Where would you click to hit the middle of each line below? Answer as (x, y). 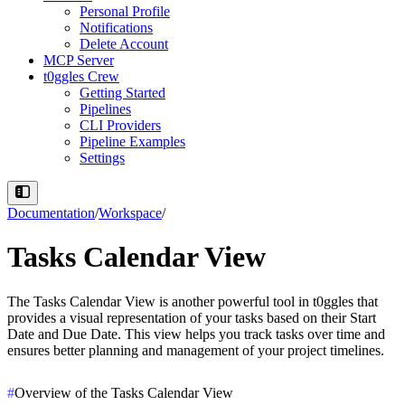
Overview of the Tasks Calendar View (124, 392)
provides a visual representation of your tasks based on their (179, 317)
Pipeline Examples (132, 141)
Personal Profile (125, 11)
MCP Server (79, 60)
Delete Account (124, 44)
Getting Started (122, 93)
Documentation (51, 213)
